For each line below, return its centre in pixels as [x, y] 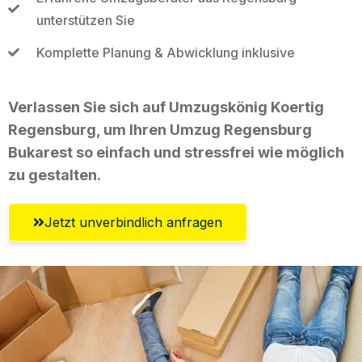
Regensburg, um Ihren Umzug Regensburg [160, 129]
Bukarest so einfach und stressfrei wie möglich [176, 152]
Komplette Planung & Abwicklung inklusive [165, 52]
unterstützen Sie [85, 20]
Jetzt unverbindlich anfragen [133, 222]
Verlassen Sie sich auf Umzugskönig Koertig [166, 107]
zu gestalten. [55, 175]
